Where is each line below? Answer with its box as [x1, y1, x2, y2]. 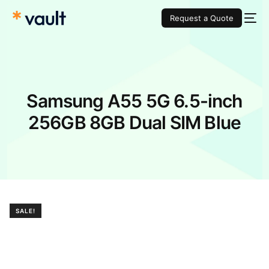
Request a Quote [169, 13, 234, 23]
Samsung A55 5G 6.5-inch [26, 90, 243, 112]
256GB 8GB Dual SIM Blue [28, 112, 241, 133]
